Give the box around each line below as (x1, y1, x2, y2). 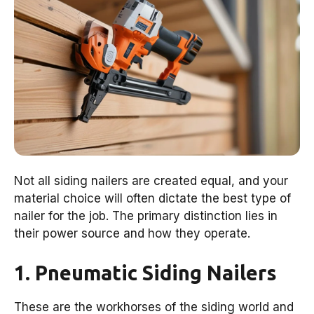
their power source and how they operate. (14, 226, 250, 241)
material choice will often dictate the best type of (14, 191, 291, 206)
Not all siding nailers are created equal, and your (14, 174, 288, 189)
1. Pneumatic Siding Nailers (14, 261, 277, 284)
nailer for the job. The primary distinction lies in (14, 209, 278, 224)
